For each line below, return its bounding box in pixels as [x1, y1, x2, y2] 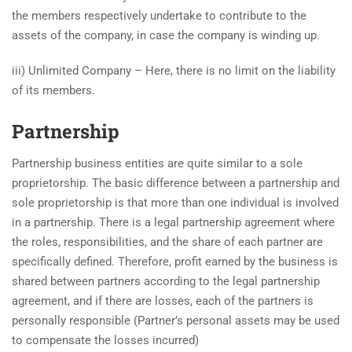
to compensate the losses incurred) [12, 332, 199, 347]
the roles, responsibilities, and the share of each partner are [12, 234, 323, 249]
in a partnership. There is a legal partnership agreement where [12, 214, 335, 229]
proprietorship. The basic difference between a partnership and [12, 175, 339, 190]
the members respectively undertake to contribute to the [12, 8, 306, 23]
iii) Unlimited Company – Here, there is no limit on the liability [12, 63, 335, 78]
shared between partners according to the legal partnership [12, 273, 320, 288]
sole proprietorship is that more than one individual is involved [12, 195, 339, 210]
